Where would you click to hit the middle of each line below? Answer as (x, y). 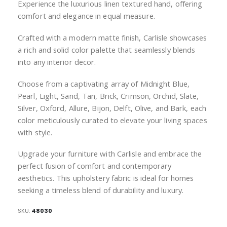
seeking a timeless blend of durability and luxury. (101, 190)
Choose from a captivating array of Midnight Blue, (104, 83)
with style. (35, 132)
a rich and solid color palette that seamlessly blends (107, 50)
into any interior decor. (57, 62)
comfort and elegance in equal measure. (86, 16)
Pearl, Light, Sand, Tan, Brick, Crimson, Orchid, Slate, (108, 96)
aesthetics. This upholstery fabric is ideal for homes (106, 178)
